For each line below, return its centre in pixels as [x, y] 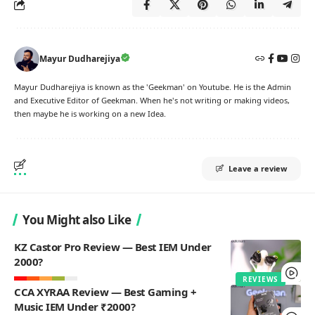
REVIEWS [261, 279]
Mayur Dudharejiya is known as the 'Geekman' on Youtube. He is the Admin [153, 86]
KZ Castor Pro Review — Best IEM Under [113, 246]
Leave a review [258, 168]
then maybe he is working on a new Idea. [90, 113]
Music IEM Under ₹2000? [75, 306]
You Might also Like [77, 219]
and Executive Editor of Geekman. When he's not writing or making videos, [152, 100]
